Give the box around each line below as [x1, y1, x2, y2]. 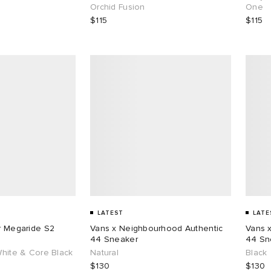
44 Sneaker [90, 233, 138, 244]
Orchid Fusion [90, 1, 145, 12]
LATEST [97, 209, 123, 217]
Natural [90, 247, 119, 258]
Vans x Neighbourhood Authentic [90, 223, 223, 233]
